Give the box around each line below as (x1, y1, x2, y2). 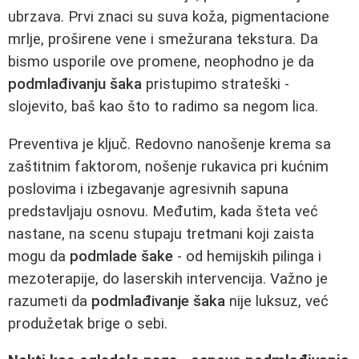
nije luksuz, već (225, 292, 329, 310)
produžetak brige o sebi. (8, 314, 167, 333)
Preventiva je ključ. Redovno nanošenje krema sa (8, 135, 331, 153)
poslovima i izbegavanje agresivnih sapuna (8, 179, 288, 198)
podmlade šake (70, 247, 173, 265)
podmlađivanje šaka (91, 292, 225, 310)
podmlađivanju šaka (8, 75, 142, 93)
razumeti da (8, 292, 91, 310)
